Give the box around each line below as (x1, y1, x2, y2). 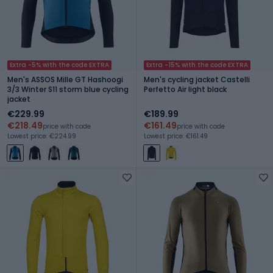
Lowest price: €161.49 (144, 131, 208, 141)
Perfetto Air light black (144, 83, 227, 94)
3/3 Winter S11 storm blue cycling (7, 83, 129, 94)
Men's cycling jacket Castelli (144, 74, 250, 85)
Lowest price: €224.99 (7, 131, 76, 141)
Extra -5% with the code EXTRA (10, 60, 109, 69)
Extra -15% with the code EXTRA (146, 60, 248, 69)
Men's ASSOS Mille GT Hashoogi (7, 74, 123, 85)
